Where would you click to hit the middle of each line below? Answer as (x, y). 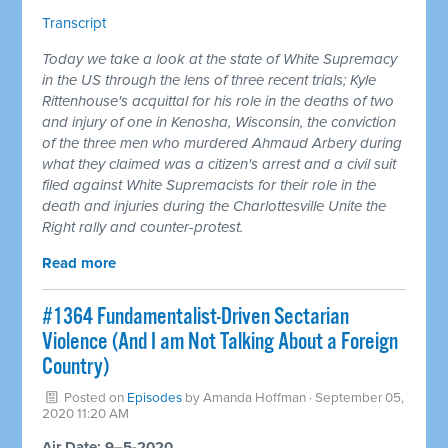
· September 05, (355, 397)
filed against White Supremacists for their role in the (209, 184)
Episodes (155, 397)
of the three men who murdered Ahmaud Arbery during (222, 142)
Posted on (94, 397)
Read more (79, 262)
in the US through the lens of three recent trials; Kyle (209, 79)
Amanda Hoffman (255, 397)
